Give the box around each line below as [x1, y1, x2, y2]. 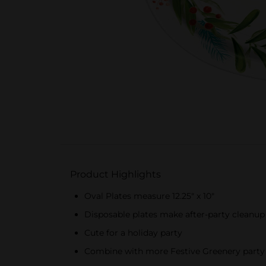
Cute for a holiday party [84, 227, 182, 238]
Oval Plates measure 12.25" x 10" [84, 191, 214, 201]
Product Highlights [70, 169, 161, 180]
